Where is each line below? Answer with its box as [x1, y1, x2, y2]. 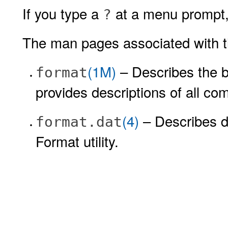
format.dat [36, 113, 122, 130]
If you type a [22, 3, 103, 23]
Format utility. [36, 131, 119, 151]
